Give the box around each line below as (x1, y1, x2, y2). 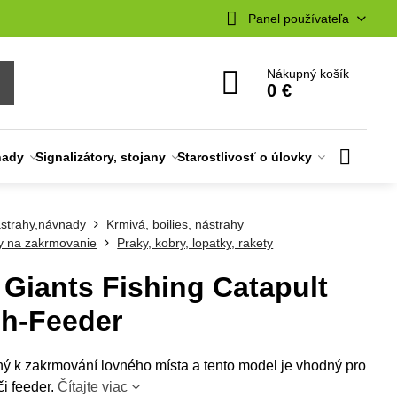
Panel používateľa (247, 11, 349, 26)
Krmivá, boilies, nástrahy (106, 217, 245, 231)
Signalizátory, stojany (35, 150, 167, 164)
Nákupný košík (267, 66, 350, 81)
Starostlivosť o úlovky (177, 150, 313, 164)
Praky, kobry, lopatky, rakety (117, 236, 274, 250)
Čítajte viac (58, 379, 128, 394)
